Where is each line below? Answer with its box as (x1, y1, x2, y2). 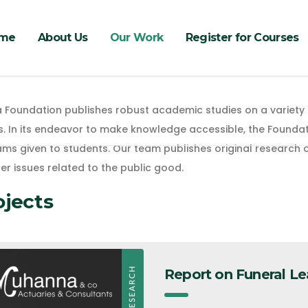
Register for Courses (185, 31, 299, 44)
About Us (37, 31, 88, 44)
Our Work (109, 31, 164, 44)
